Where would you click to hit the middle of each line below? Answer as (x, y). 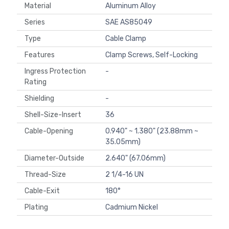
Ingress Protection (55, 72)
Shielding (41, 99)
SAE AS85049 (129, 22)
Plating (38, 208)
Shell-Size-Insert (54, 115)
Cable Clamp (126, 39)
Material (39, 6)
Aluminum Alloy (131, 6)
